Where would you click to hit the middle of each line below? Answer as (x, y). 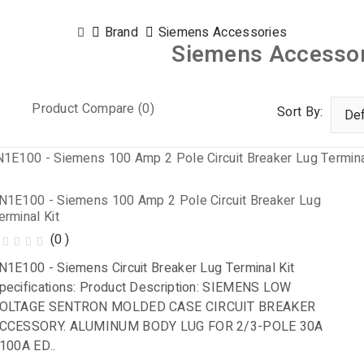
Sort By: (300, 112)
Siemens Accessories (223, 32)
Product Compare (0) (93, 109)
